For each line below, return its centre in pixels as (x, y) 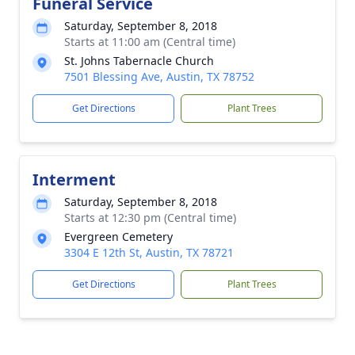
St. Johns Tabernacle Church (139, 61)
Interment (74, 179)
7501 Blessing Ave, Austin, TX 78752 (159, 76)
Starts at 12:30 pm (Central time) (150, 218)
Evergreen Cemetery (118, 237)
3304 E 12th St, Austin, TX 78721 (149, 252)
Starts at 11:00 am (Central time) (150, 42)
